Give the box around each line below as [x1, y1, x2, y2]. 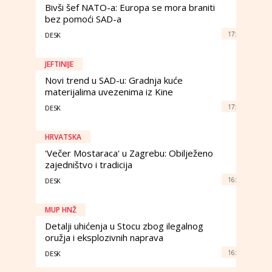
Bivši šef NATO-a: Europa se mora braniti [45, 1, 215, 13]
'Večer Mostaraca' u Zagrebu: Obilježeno [45, 147, 213, 159]
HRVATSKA [45, 132, 81, 142]
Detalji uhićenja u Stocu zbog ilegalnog [45, 220, 203, 232]
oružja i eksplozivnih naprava [45, 231, 163, 243]
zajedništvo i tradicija [45, 158, 132, 171]
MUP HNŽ [45, 205, 76, 215]
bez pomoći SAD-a [45, 13, 121, 25]
